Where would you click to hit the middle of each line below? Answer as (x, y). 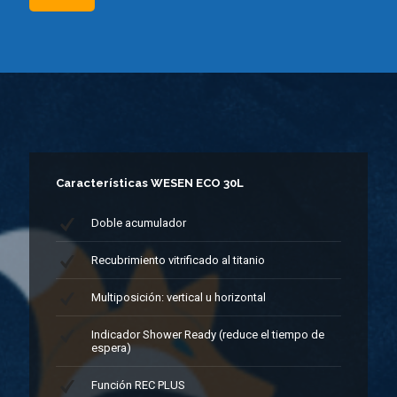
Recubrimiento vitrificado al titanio (178, 261)
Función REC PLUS (138, 385)
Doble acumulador (139, 223)
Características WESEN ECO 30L (150, 183)
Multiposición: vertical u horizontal (179, 298)
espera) (111, 348)
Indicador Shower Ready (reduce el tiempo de (208, 335)
